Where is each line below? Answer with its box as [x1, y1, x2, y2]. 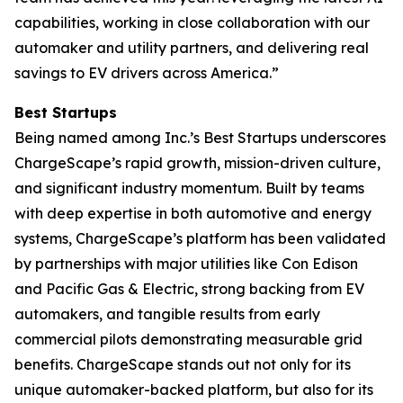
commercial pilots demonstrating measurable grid [14, 330, 363, 348]
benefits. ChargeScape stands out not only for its [14, 355, 351, 373]
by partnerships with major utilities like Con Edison [14, 255, 358, 273]
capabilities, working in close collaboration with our [14, 13, 370, 31]
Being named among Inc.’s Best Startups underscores [14, 129, 386, 147]
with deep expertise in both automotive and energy [14, 204, 372, 222]
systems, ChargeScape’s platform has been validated [14, 229, 386, 247]
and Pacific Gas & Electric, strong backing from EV [14, 280, 364, 298]
